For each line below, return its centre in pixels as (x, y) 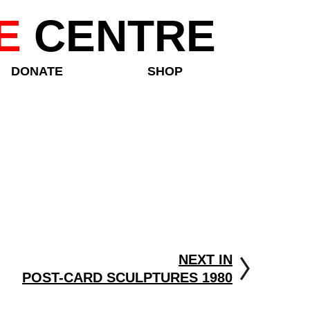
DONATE (37, 71)
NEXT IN (205, 259)
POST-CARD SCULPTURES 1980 (127, 277)
